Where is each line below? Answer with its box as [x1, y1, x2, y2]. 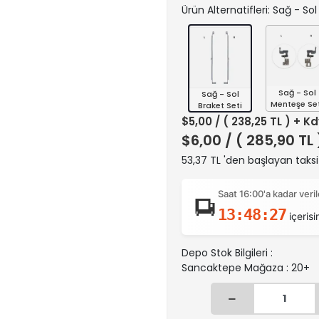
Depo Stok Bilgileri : [182, 246, 273, 260]
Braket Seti [198, 100, 242, 111]
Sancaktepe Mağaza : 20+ [182, 261, 310, 275]
